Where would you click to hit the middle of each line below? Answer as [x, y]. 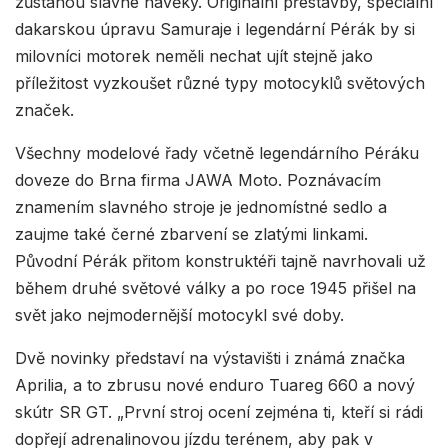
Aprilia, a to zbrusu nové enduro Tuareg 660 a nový [215, 384]
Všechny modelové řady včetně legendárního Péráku [217, 152]
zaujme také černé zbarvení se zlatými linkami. [191, 233]
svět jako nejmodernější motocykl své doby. [179, 314]
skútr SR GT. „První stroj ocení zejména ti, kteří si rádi [219, 411]
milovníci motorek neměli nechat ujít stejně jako [194, 55]
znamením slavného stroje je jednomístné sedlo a [201, 206]
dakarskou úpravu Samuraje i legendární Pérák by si [215, 28]
